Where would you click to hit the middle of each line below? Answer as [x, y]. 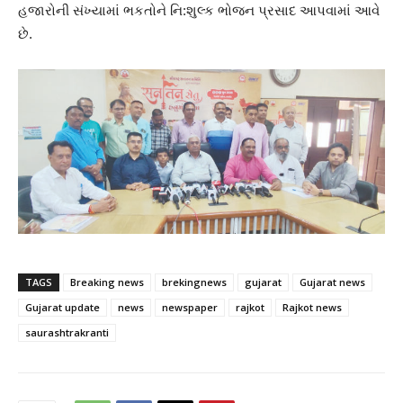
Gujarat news [332, 282]
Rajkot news [312, 307]
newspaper [190, 307]
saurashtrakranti [67, 332]
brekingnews [194, 282]
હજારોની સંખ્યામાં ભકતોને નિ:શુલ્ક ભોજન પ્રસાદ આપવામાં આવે [199, 11]
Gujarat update [63, 307]
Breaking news [107, 282]
